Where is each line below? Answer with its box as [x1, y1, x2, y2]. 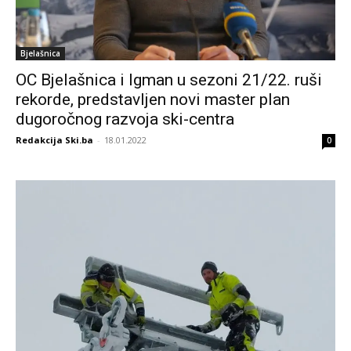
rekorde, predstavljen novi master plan [16, 90, 290, 110]
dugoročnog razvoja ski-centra [16, 110, 234, 129]
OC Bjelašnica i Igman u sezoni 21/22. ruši [16, 71, 322, 90]
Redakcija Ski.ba [16, 134, 93, 147]
